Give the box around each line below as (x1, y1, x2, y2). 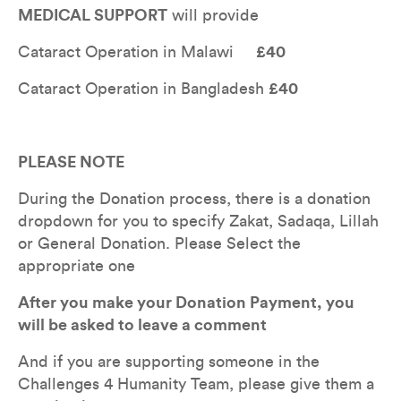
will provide (167, 6, 263, 23)
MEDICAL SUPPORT (18, 6, 167, 23)
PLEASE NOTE (18, 153, 124, 170)
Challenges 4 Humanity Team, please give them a (18, 375, 374, 392)
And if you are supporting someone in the (18, 353, 320, 370)
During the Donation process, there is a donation (18, 190, 371, 207)
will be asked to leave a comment (18, 316, 267, 333)
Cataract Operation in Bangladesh (18, 80, 269, 97)
